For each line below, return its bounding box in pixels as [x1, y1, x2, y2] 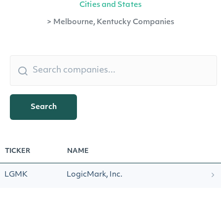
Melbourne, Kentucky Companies [53, 19, 174, 26]
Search [30, 103, 57, 111]
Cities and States [79, 1, 142, 9]
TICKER [5, 148, 30, 154]
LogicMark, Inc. [67, 171, 122, 179]
